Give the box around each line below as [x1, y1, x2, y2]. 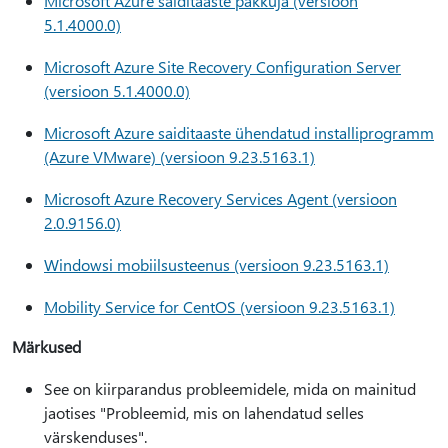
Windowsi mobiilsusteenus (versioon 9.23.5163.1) [44, 254, 389, 275]
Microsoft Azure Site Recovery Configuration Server [44, 56, 401, 77]
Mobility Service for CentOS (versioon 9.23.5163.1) [44, 296, 395, 317]
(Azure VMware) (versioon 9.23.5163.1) [44, 146, 315, 167]
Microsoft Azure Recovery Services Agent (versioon [44, 188, 397, 209]
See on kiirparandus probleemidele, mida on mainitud [44, 378, 416, 399]
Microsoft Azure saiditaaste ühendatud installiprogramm [44, 122, 434, 143]
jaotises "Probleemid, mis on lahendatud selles [44, 402, 364, 423]
